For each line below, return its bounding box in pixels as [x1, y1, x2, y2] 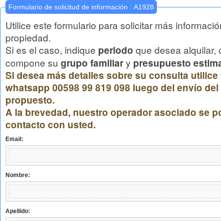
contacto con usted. [5, 118, 96, 131]
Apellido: [5, 208, 30, 215]
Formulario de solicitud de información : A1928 [134, 3, 154, 11]
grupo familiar [61, 56, 123, 70]
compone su [5, 56, 61, 69]
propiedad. [5, 31, 51, 44]
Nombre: [5, 172, 30, 179]
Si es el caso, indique [5, 43, 98, 56]
